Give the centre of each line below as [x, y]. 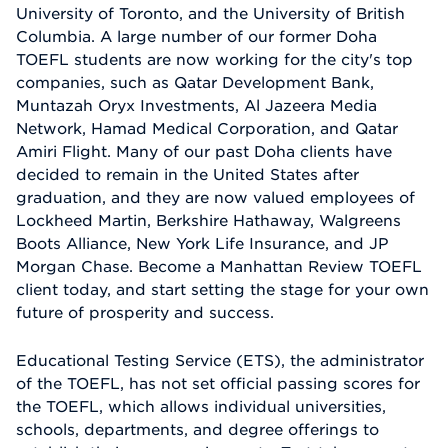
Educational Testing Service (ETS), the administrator [220, 360]
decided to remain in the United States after [187, 173]
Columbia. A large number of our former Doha [196, 35]
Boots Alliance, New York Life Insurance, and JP [202, 242]
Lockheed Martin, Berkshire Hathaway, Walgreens [208, 219]
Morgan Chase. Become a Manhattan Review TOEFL [219, 265]
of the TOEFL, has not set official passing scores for [218, 383]
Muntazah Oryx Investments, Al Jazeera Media [196, 104]
